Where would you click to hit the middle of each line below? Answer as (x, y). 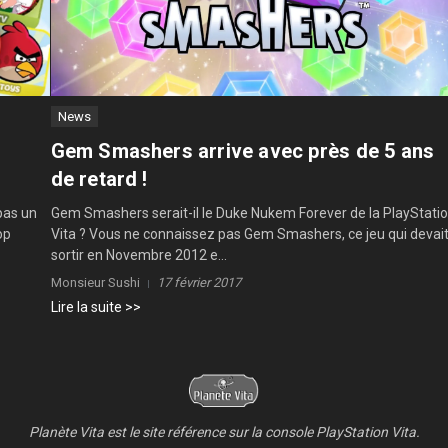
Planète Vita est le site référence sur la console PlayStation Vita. (224, 432)
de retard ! (99, 179)
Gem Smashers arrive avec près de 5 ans (242, 151)
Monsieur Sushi (95, 283)
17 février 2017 (198, 283)
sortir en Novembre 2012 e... (138, 255)
